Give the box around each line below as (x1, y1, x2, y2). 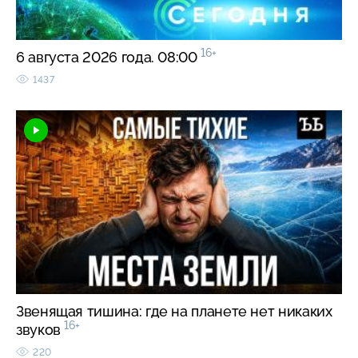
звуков (16, 321, 65, 339)
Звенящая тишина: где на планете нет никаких (16, 303, 332, 320)
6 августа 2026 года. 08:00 (16, 49, 201, 66)
